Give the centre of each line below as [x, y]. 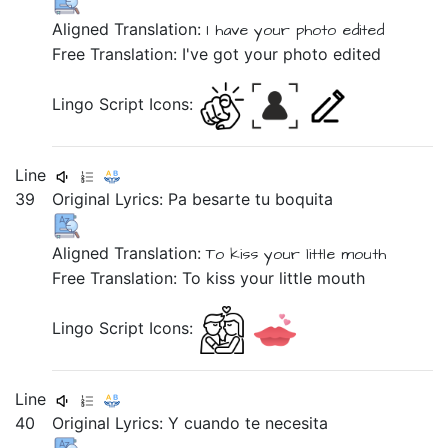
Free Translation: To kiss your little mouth [209, 278]
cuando [215, 423]
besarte [224, 199]
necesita [297, 423]
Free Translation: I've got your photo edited [217, 54]
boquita [304, 199]
